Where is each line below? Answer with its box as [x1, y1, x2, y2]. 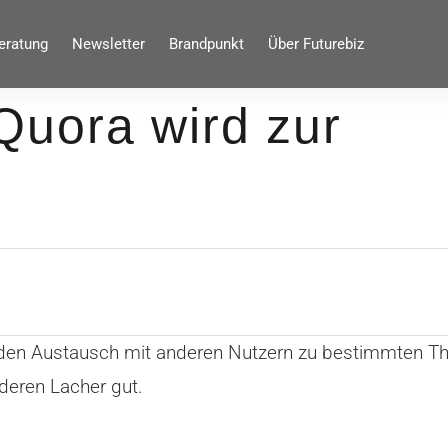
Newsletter [71, 35, 145, 53]
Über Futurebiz [267, 35, 364, 53]
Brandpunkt [168, 35, 244, 53]
